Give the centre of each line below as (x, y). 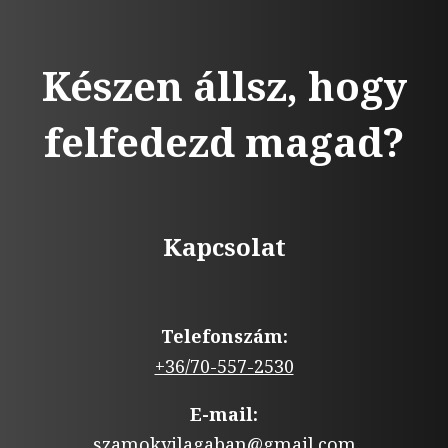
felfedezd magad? (224, 141)
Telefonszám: (224, 335)
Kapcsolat (224, 246)
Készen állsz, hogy (224, 85)
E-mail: (224, 413)
